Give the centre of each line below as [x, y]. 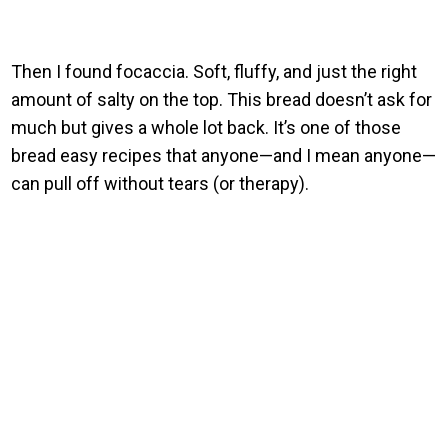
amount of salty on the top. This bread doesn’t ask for [222, 99]
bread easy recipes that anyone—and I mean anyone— [224, 155]
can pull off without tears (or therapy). [160, 183]
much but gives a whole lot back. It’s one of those [206, 127]
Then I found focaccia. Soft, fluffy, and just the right [214, 71]
